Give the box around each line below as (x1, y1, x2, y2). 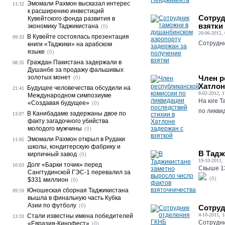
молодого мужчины (28, 125, 82, 132)
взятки (198, 22, 223, 30)
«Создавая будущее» (28, 99, 89, 106)
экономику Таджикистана (28, 23, 98, 30)
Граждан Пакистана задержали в (27, 59, 122, 66)
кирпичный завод (28, 151, 77, 158)
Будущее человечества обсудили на (27, 84, 131, 91)
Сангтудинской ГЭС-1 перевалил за (28, 169, 131, 176)
